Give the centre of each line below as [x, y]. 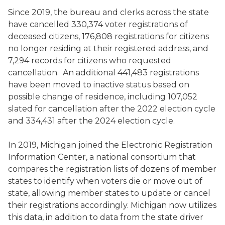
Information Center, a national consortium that [102, 157]
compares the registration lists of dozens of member [112, 169]
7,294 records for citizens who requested [90, 61]
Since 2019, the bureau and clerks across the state [108, 12]
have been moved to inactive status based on [99, 85]
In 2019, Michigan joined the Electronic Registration [110, 145]
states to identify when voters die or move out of [105, 181]
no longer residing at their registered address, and [108, 48]
